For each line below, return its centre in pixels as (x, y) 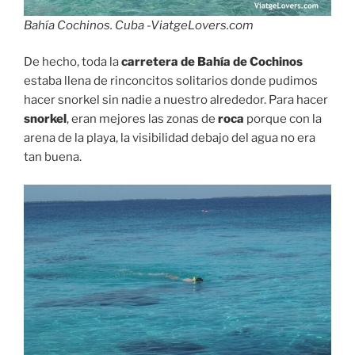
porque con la (284, 119)
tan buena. (53, 157)
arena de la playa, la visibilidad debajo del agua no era (170, 138)
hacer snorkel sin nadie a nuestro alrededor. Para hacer (176, 100)
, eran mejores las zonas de (142, 119)
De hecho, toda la (73, 62)
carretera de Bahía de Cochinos (212, 62)
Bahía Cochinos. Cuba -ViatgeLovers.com (139, 25)
